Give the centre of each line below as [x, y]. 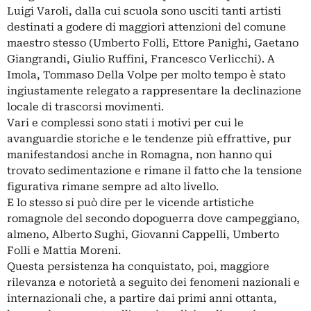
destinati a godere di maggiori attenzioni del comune [146, 27]
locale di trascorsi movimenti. [85, 107]
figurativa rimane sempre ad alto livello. [113, 186]
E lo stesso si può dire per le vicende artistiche [131, 202]
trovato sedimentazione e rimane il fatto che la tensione [154, 170]
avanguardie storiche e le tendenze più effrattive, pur [149, 138]
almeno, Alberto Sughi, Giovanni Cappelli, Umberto [143, 234]
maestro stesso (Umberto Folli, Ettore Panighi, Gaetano [153, 43]
